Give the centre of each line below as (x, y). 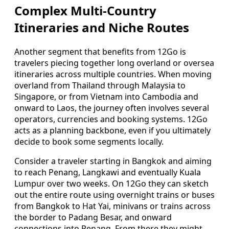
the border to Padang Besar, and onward (93, 217)
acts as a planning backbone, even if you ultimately (112, 130)
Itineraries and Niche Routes (102, 27)
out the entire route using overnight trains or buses (114, 194)
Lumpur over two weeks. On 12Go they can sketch (111, 183)
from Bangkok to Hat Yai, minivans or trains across (112, 206)
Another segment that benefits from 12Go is (100, 51)
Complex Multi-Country (85, 10)
